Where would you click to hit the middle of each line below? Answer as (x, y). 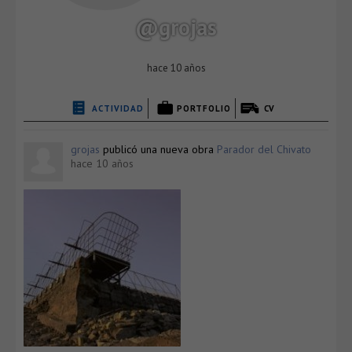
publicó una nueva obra (158, 149)
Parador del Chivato (264, 149)
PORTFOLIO (204, 108)
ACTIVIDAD (118, 108)
